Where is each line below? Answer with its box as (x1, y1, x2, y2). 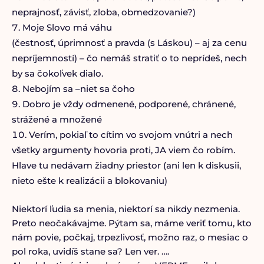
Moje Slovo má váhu (22, 22, 112, 33)
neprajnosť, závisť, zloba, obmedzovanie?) (11, 6, 196, 18)
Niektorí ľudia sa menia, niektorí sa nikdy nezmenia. (11, 203, 240, 214)
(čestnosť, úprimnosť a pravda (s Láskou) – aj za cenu (11, 37, 247, 48)
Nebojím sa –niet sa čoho (22, 83, 135, 94)
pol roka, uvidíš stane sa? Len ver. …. (11, 246, 169, 257)
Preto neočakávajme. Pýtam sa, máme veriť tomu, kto (11, 217, 252, 229)
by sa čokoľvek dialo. (11, 68, 103, 79)
